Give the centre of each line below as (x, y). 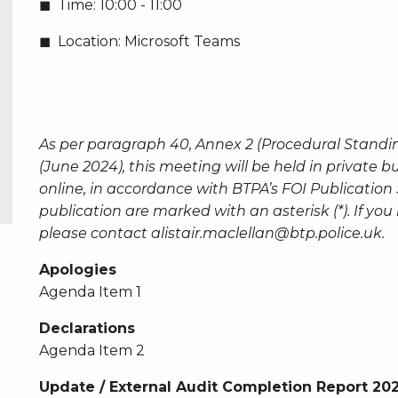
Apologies (77, 270)
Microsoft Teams (180, 41)
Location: (89, 41)
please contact (95, 233)
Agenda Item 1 (90, 292)
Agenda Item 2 (92, 350)
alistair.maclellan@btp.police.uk (266, 233)
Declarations (87, 328)
